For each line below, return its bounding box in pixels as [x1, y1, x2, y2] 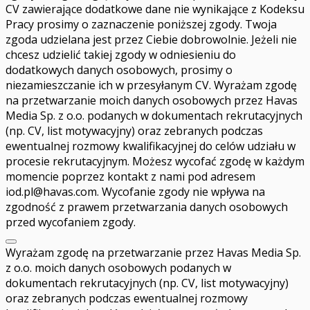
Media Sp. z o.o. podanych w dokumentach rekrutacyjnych [6, 108, 302, 124]
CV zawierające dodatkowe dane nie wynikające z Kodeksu [6, 1, 304, 17]
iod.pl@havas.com [6, 184, 97, 200]
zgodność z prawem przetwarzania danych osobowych [6, 199, 288, 215]
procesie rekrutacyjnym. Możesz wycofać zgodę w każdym [6, 154, 304, 170]
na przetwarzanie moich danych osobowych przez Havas [6, 93, 298, 109]
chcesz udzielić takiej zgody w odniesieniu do [6, 47, 236, 63]
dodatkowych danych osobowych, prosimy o [6, 62, 232, 78]
